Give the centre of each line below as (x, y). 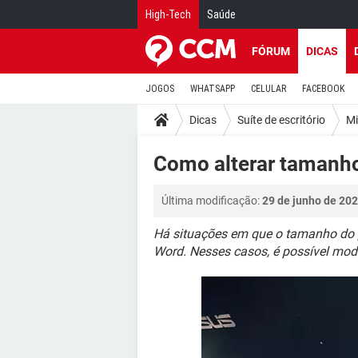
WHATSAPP (213, 89)
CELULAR (268, 89)
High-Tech (168, 14)
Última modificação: (212, 201)
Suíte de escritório (281, 119)
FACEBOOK (323, 89)
